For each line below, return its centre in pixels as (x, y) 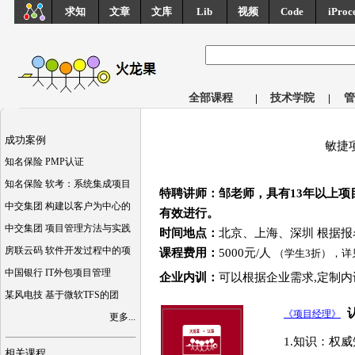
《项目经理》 (312, 314)
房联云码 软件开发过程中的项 (68, 250)
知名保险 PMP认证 (45, 162)
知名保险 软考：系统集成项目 (68, 184)
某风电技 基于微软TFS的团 (62, 295)
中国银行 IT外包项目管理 (58, 273)
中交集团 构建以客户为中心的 (68, 206)
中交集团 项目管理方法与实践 (68, 228)
